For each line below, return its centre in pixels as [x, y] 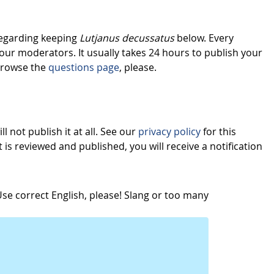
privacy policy [169, 131]
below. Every [204, 38]
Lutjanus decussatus [127, 38]
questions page [84, 68]
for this [218, 131]
